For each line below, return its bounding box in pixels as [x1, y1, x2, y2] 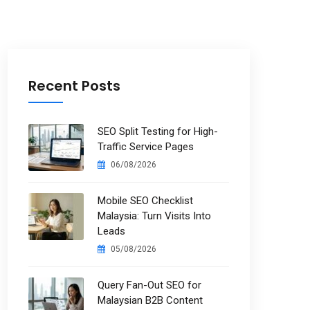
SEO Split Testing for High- [98, 125, 218, 138]
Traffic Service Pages [98, 140, 194, 153]
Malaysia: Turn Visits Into [98, 210, 211, 222]
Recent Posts [28, 76, 120, 95]
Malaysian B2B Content [98, 294, 203, 307]
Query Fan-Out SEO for [98, 279, 201, 291]
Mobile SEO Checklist [98, 194, 193, 207]
